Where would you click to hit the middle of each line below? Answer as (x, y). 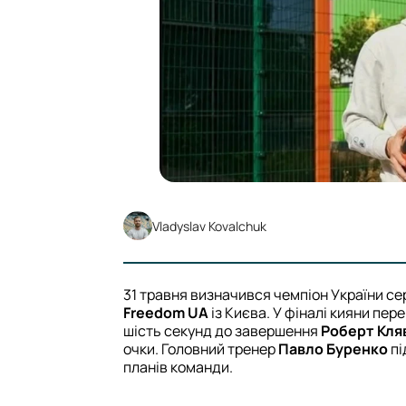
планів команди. (178, 367)
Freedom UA (166, 313)
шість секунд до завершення (222, 331)
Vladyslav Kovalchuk (209, 226)
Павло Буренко (333, 349)
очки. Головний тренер (201, 349)
